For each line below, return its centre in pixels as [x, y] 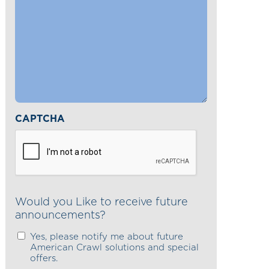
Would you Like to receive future [101, 202]
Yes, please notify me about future [106, 237]
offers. [44, 258]
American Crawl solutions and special [114, 247]
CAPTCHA [40, 119]
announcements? [60, 215]
